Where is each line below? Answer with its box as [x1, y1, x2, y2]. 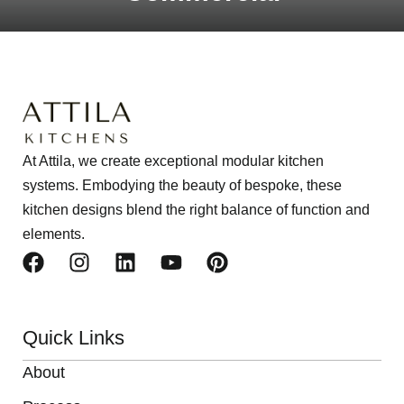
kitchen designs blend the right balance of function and [23, 201, 370, 217]
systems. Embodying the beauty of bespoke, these [23, 177, 342, 193]
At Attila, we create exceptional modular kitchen [23, 152, 324, 169]
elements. [23, 225, 85, 242]
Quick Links [23, 326, 124, 349]
